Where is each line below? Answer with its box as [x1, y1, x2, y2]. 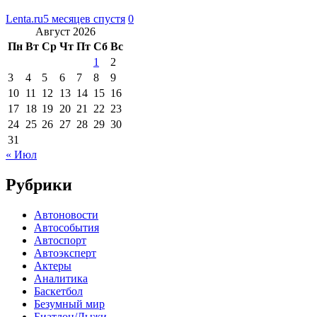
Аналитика [34, 272, 88, 284]
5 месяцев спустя [43, 12, 125, 25]
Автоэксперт [34, 246, 96, 259]
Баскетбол [34, 284, 83, 297]
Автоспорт [34, 234, 86, 246]
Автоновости [34, 208, 98, 221]
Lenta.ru [6, 12, 43, 25]
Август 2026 [35, 25, 96, 38]
